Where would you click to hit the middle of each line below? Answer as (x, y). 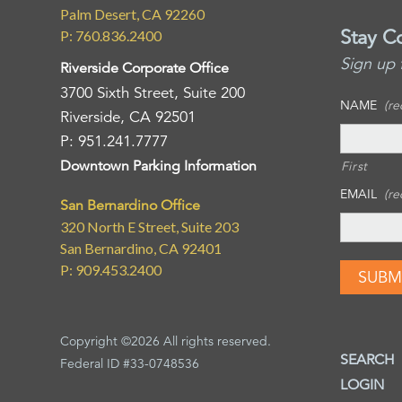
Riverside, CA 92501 (128, 118)
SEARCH (367, 359)
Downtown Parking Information (159, 166)
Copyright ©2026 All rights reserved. (166, 341)
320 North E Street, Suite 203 (150, 227)
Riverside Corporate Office (145, 69)
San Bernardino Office (131, 206)
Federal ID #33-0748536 (130, 364)
